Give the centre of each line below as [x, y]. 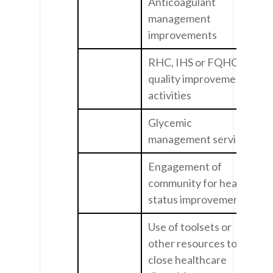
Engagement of [185, 166]
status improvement [196, 199]
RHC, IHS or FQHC [193, 62]
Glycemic [170, 122]
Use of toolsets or [190, 226]
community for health [199, 183]
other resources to [193, 243]
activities [170, 95]
